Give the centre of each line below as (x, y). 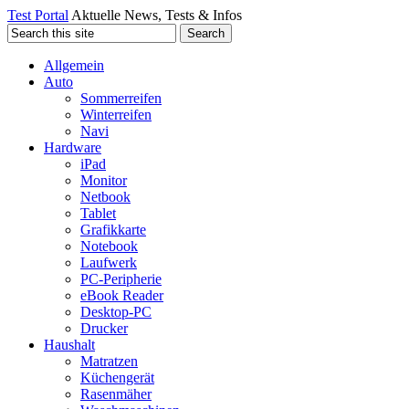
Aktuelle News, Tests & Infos (157, 15)
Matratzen (109, 361)
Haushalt (69, 345)
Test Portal (38, 15)
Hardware (73, 147)
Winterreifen (116, 115)
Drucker (104, 328)
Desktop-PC (116, 312)
